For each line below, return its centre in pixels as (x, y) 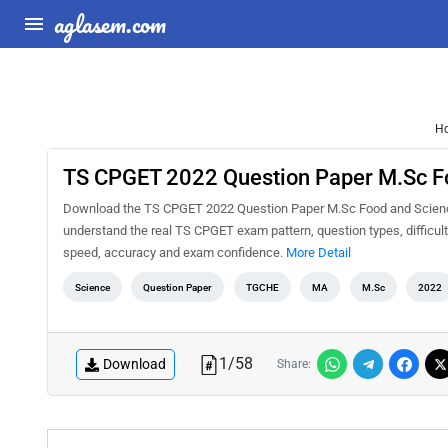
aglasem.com (110, 23)
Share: (294, 364)
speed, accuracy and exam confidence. (174, 252)
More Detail (318, 252)
